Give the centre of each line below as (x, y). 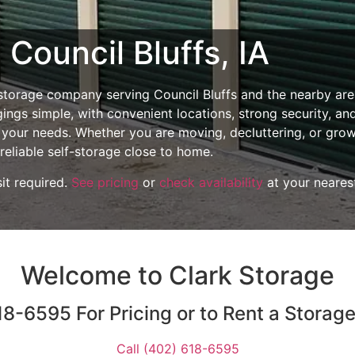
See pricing (105, 182)
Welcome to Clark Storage (177, 275)
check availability (212, 182)
